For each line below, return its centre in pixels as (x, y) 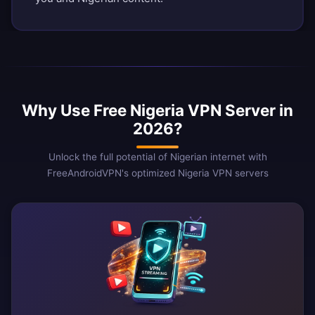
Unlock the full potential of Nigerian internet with (157, 157)
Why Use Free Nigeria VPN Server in (157, 110)
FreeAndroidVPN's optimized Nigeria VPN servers (157, 173)
